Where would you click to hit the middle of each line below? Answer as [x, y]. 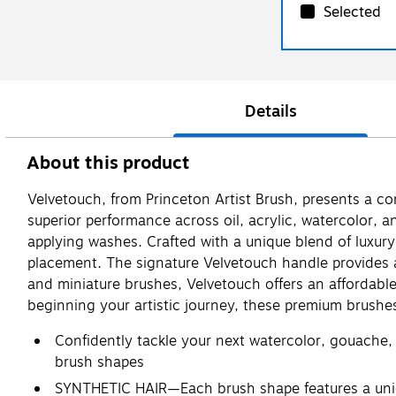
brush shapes [99, 362]
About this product [109, 163]
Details [270, 111]
